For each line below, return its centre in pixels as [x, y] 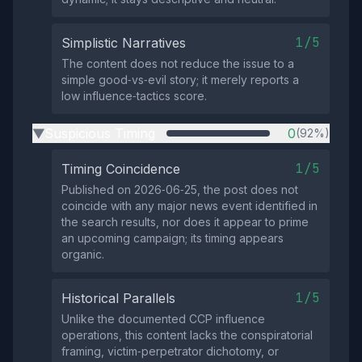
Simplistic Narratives [124, 43]
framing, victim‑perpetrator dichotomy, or [170, 351]
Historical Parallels [118, 298]
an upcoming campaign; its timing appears [173, 238]
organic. [83, 254]
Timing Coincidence [121, 169]
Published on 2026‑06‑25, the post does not [180, 189]
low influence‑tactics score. [134, 96]
